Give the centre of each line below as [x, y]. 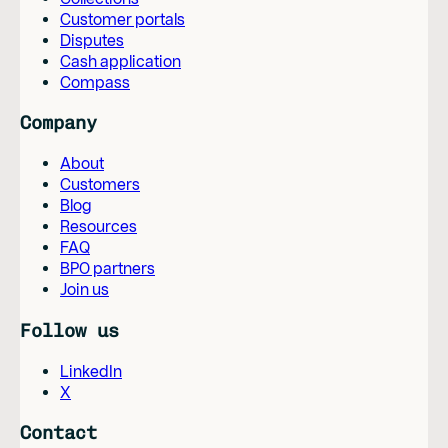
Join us [84, 290]
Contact [58, 433]
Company [58, 123]
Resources [98, 227]
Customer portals [122, 19]
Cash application [120, 61]
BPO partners [107, 269]
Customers [100, 185]
